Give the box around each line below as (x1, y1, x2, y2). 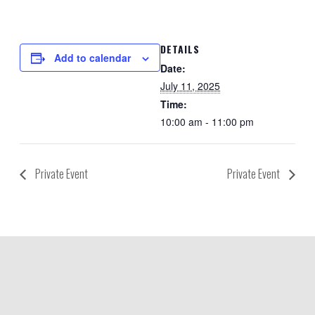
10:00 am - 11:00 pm (160, 115, 254, 129)
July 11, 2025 (160, 79, 220, 94)
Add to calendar (54, 51, 131, 65)
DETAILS (160, 41, 200, 57)
